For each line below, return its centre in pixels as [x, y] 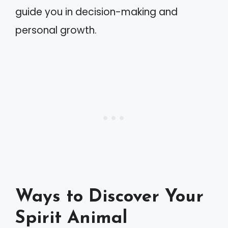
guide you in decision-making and [96, 12]
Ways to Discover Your [109, 197]
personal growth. [56, 30]
